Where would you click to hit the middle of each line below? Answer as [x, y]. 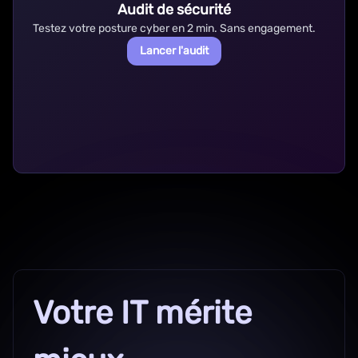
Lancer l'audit [174, 51]
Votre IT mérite [142, 313]
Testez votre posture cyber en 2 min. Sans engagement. [174, 28]
